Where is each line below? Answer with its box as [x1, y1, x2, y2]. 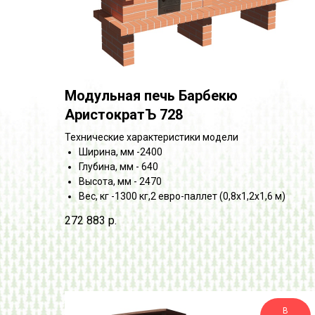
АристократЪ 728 [65, 105, 183, 123]
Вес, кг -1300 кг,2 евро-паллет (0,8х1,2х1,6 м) [79, 190, 285, 202]
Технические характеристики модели [65, 131, 238, 143]
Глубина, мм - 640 [79, 160, 158, 172]
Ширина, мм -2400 [79, 146, 162, 157]
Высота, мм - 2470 [79, 175, 162, 187]
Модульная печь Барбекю [65, 86, 238, 104]
